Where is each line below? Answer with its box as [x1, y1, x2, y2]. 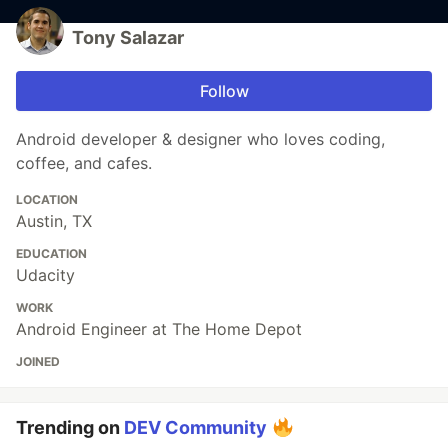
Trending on [16, 417, 124, 439]
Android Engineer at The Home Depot [16, 319, 302, 340]
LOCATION [16, 192, 78, 208]
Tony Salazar [72, 27, 184, 49]
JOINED [16, 354, 60, 370]
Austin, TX [16, 211, 92, 232]
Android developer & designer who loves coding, [16, 129, 385, 150]
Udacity [16, 265, 75, 286]
